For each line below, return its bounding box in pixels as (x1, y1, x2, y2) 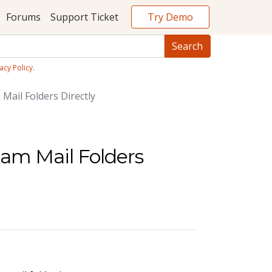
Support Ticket (50, 10, 118, 24)
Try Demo (148, 10, 193, 24)
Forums (5, 10, 41, 24)
